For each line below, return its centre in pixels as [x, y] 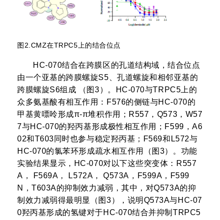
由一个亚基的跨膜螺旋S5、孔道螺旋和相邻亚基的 [108, 78]
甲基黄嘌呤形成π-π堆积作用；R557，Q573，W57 [110, 114]
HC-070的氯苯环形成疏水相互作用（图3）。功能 [107, 151]
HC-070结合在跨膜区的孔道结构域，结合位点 [117, 65]
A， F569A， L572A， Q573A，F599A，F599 [103, 176]
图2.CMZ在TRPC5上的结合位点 [69, 45]
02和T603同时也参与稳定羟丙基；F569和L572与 [108, 139]
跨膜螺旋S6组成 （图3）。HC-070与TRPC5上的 [107, 90]
